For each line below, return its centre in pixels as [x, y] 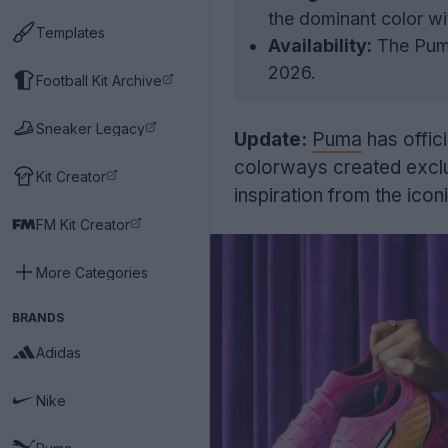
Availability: [320, 45]
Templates [70, 32]
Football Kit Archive [99, 80]
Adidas [58, 352]
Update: [270, 139]
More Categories [92, 272]
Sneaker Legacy [90, 128]
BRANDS [38, 317]
